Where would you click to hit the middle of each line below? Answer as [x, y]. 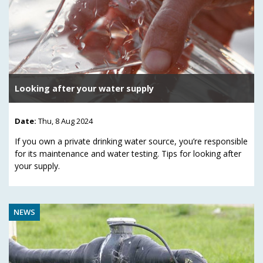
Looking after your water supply [84, 88]
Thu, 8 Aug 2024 [65, 121]
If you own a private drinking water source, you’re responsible [131, 141]
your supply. [37, 166]
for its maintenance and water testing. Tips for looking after [128, 154]
